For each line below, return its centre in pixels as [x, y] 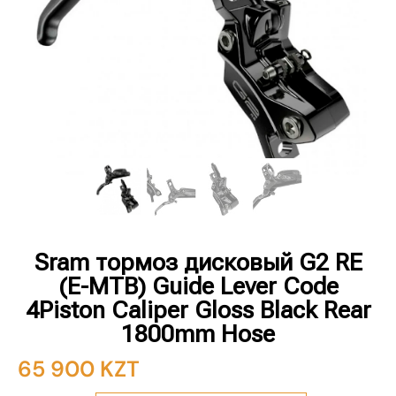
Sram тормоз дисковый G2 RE [198, 263]
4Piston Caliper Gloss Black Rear [198, 310]
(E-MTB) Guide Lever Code [198, 286]
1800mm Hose [198, 334]
